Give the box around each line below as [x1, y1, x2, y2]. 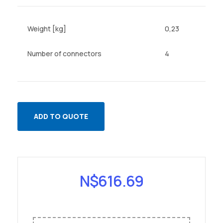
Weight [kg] [27, 24, 66, 33]
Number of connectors [27, 49, 102, 58]
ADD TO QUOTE [34, 111, 88, 121]
